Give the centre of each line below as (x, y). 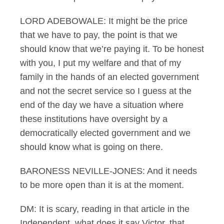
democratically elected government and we (105, 133)
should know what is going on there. (91, 147)
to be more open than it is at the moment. (102, 185)
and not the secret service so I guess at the (106, 91)
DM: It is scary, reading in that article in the (105, 209)
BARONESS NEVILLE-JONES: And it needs (108, 171)
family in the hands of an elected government (109, 77)
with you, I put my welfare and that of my (100, 63)
